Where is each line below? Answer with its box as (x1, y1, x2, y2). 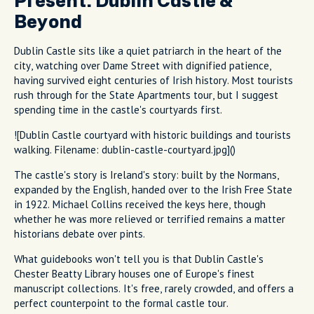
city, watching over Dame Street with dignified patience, (14, 58, 271, 72)
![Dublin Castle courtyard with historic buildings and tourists (14, 128, 291, 142)
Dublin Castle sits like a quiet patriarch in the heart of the (14, 43, 282, 57)
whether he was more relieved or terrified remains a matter (14, 212, 285, 226)
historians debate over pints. (14, 226, 145, 240)
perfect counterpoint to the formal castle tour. (14, 296, 228, 310)
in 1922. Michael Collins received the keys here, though (14, 197, 266, 211)
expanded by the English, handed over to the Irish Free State (14, 182, 292, 196)
